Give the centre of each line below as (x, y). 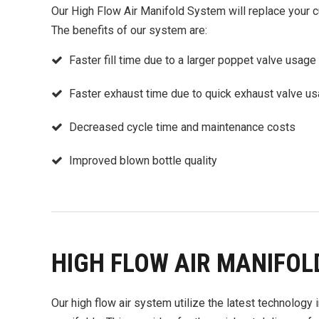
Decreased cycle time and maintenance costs (182, 127)
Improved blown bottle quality (143, 161)
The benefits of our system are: (129, 30)
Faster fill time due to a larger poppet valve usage (193, 60)
